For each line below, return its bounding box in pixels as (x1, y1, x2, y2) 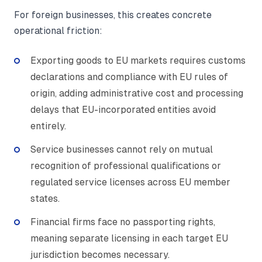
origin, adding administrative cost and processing (30, 87, 243, 99)
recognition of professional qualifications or (30, 160, 221, 171)
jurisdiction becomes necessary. (30, 249, 170, 260)
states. (30, 192, 60, 204)
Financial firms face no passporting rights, (30, 216, 215, 227)
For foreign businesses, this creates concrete (14, 9, 212, 20)
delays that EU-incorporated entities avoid (30, 104, 216, 115)
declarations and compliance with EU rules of (30, 71, 228, 82)
